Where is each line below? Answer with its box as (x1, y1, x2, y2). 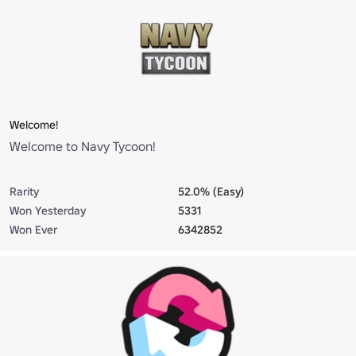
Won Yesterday (10, 203, 86, 219)
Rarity (10, 184, 39, 199)
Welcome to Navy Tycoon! (10, 138, 156, 155)
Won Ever (10, 222, 57, 238)
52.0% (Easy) (178, 184, 244, 199)
